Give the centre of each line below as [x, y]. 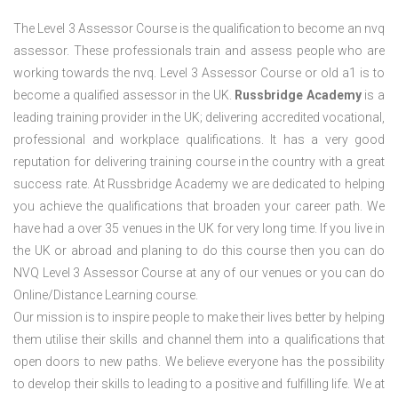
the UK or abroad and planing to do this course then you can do [199, 251]
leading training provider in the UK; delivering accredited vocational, [199, 118]
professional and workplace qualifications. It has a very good [199, 140]
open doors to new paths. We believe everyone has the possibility [199, 362]
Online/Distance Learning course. [106, 295]
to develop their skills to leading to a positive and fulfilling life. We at [199, 384]
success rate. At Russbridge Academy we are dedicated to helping [199, 184]
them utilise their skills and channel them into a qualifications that [199, 340]
